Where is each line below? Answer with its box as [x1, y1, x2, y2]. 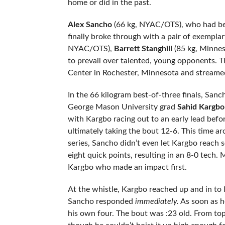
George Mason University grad [67, 102, 177, 111]
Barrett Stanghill [114, 44, 172, 53]
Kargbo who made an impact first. [67, 163, 187, 171]
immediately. [135, 197, 179, 205]
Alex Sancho [67, 20, 112, 29]
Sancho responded [67, 197, 135, 205]
